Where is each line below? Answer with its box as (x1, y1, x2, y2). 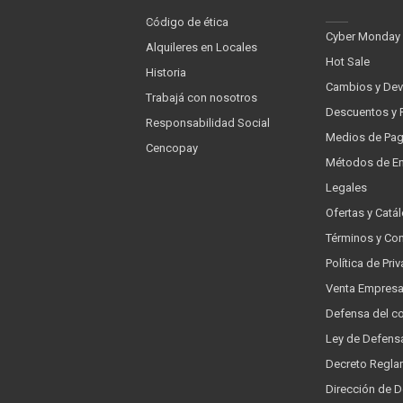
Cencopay (145, 141, 198, 155)
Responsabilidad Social (145, 116, 270, 130)
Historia (145, 66, 186, 79)
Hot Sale (326, 55, 371, 68)
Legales (326, 181, 368, 194)
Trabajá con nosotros (145, 91, 257, 104)
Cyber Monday (326, 30, 401, 43)
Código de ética (145, 15, 228, 29)
